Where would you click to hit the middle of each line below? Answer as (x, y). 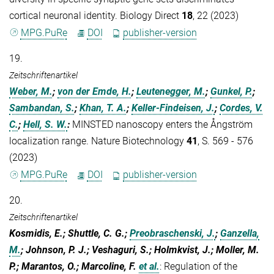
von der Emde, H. (94, 92)
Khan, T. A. (103, 108)
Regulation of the (201, 267)
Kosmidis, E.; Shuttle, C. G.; (69, 234)
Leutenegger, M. (171, 92)
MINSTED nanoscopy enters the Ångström (162, 125)
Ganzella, (240, 234)
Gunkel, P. (231, 92)
